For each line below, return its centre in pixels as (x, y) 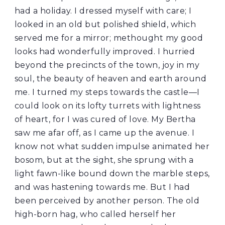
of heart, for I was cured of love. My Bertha (105, 120)
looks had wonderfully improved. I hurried (105, 52)
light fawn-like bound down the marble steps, (112, 174)
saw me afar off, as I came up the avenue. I (104, 133)
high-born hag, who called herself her (95, 214)
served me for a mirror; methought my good (109, 38)
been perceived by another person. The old (107, 201)
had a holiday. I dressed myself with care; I (103, 11)
